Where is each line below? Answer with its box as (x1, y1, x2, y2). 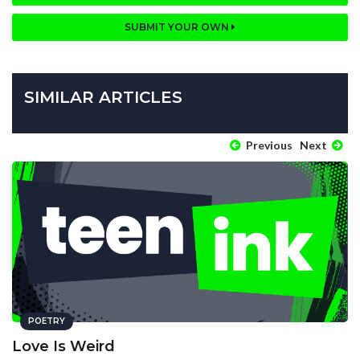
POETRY (28, 316, 65, 327)
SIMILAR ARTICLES (24, 88, 182, 108)
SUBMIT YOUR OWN (125, 21, 231, 34)
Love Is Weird (12, 337, 115, 356)
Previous (243, 138, 292, 153)
